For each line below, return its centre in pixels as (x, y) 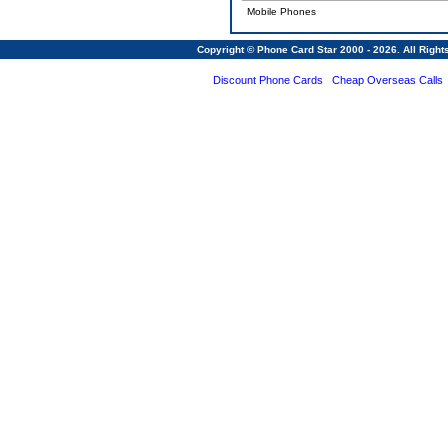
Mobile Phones (281, 11)
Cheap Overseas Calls (387, 80)
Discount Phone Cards (267, 80)
